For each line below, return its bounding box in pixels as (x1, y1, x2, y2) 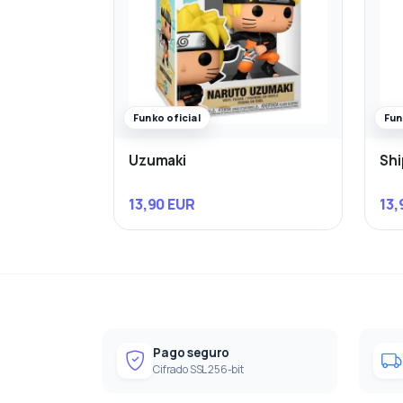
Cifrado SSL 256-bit (153, 361, 244, 377)
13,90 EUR (129, 193, 195, 214)
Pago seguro (153, 344, 230, 361)
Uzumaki (129, 151, 186, 171)
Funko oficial (133, 111, 201, 125)
